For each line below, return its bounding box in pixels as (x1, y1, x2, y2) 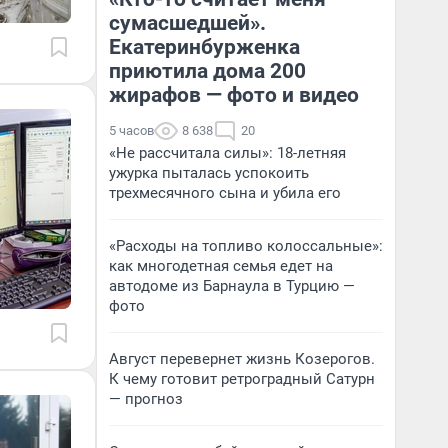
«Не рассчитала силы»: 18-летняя (109, 144, 346, 162)
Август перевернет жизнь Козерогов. (109, 350, 375, 368)
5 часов (109, 123, 154, 138)
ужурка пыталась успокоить (109, 164, 309, 182)
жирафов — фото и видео (109, 83, 359, 107)
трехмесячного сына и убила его (109, 184, 341, 202)
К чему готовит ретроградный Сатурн (109, 370, 375, 388)
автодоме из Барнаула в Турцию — (109, 277, 355, 295)
